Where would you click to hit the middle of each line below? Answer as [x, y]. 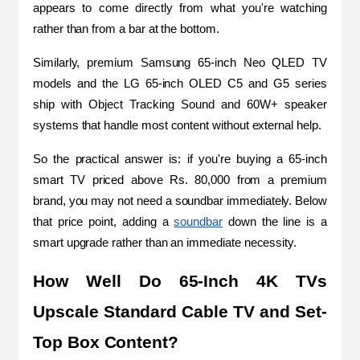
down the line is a [275, 221]
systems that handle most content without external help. [177, 125]
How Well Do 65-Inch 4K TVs [180, 281]
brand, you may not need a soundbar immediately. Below [180, 200]
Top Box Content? [106, 342]
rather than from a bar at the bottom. [128, 29]
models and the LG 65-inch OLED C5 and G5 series [180, 83]
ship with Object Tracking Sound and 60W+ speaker [180, 104]
